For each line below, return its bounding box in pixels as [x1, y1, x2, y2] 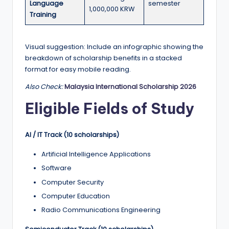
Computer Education [41, 191, 110, 200]
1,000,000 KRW [89, 5, 134, 14]
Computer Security [41, 177, 104, 187]
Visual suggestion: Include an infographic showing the [25, 42, 203, 52]
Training [30, 10, 56, 19]
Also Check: [25, 82, 63, 91]
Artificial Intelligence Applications [41, 150, 151, 159]
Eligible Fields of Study [25, 99, 194, 119]
